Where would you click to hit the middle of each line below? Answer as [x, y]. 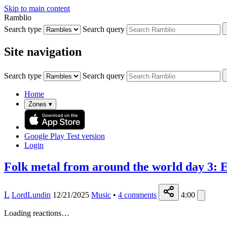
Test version [86, 136]
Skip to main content [37, 8]
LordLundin [31, 195]
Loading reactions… [37, 213]
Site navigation [43, 51]
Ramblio [18, 17]
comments [140, 195]
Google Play [44, 136]
